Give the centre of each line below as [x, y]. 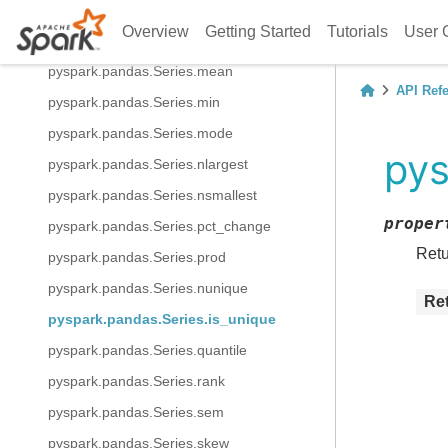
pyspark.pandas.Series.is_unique [162, 319]
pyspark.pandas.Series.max [136, 40]
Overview [156, 31]
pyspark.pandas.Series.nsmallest [152, 195]
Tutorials [358, 31]
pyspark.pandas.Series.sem [136, 412]
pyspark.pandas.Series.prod [137, 257]
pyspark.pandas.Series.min [134, 102]
